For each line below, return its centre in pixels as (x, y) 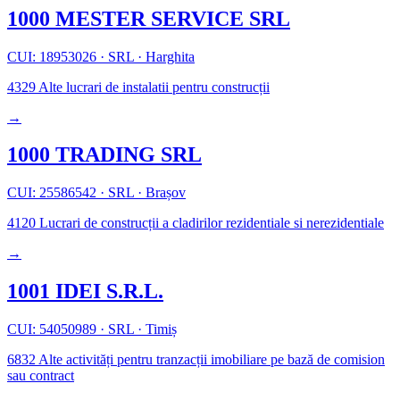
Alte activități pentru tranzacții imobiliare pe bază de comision (210, 360)
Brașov (164, 193)
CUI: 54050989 (54, 329)
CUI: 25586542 (54, 193)
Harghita (168, 56)
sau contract (41, 376)
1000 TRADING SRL (104, 155)
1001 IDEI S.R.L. (85, 292)
